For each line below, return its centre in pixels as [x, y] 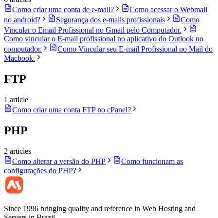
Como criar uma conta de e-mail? [63, 10]
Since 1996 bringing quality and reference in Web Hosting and [100, 209]
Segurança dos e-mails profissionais [110, 20]
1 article [16, 100]
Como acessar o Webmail [168, 10]
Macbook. [19, 58]
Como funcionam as [152, 162]
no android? [22, 20]
